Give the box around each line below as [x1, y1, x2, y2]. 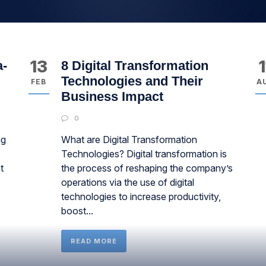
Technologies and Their [61, 74, 203, 88]
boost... [61, 205, 93, 217]
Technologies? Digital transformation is [61, 148, 227, 160]
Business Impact [61, 89, 163, 104]
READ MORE [70, 237, 117, 245]
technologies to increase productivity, [61, 191, 221, 202]
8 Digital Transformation [61, 58, 208, 73]
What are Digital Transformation [61, 134, 197, 145]
